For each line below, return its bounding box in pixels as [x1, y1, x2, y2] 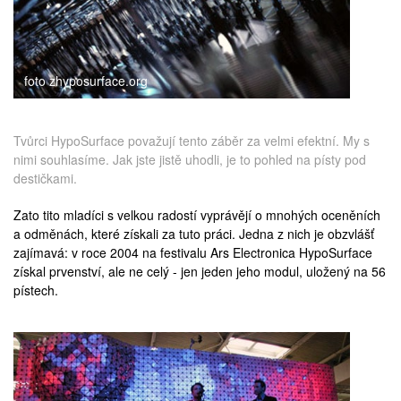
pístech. [13, 280, 58, 299]
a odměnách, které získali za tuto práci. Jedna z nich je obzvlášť [13, 224, 374, 243]
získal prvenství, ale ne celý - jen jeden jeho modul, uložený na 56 [13, 261, 386, 280]
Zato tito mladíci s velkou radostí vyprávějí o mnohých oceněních [13, 205, 380, 224]
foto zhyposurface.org [24, 71, 148, 90]
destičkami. [13, 168, 77, 187]
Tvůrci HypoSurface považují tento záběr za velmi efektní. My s [13, 131, 370, 149]
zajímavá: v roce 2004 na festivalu [13, 243, 210, 261]
